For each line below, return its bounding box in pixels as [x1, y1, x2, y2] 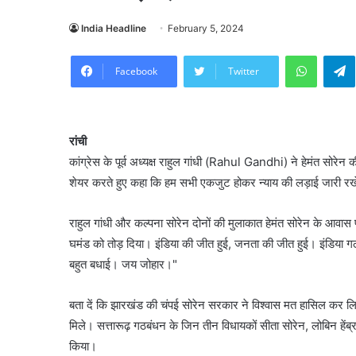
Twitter [228, 64, 259, 78]
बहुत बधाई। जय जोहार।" [69, 257, 177, 272]
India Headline [81, 22, 146, 34]
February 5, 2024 [168, 22, 244, 34]
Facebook [115, 64, 157, 78]
